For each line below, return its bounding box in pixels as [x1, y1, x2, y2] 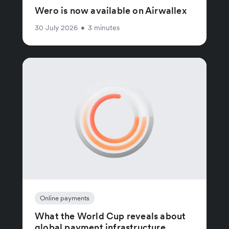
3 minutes [88, 22, 120, 32]
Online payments [40, 193, 89, 202]
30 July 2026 [35, 22, 78, 32]
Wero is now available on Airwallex [35, 4, 187, 16]
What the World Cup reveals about [35, 210, 186, 222]
